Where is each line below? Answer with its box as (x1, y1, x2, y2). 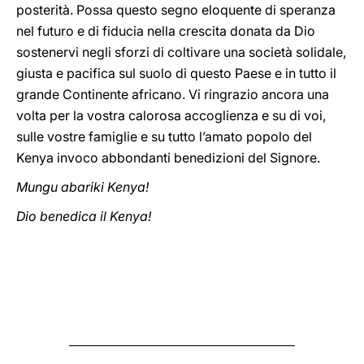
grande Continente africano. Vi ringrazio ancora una (16, 86, 329, 102)
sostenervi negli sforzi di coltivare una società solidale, (16, 44, 346, 60)
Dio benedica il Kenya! (16, 208, 151, 224)
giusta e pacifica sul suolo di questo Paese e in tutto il (16, 65, 336, 81)
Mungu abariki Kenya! (16, 179, 149, 195)
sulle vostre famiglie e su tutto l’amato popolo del (16, 128, 312, 145)
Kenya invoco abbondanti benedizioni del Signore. (16, 149, 320, 166)
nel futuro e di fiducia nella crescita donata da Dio (16, 23, 315, 39)
